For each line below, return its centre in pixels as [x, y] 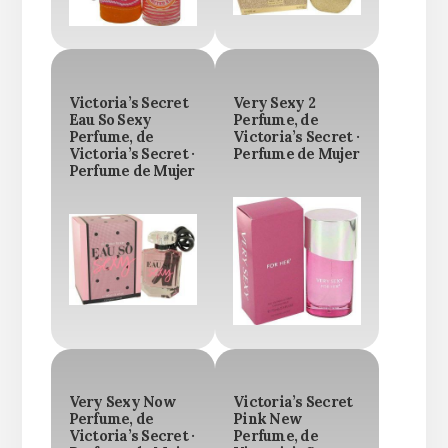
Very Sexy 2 [274, 102]
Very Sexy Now [121, 402]
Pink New [267, 419]
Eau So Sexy [110, 119]
